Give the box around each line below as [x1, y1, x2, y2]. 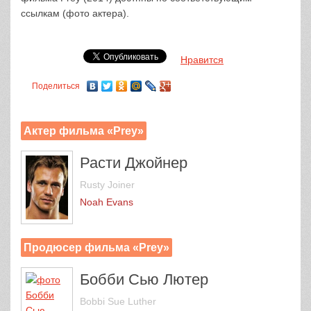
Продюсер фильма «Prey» [24, 241, 169, 253]
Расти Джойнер [80, 154, 187, 171]
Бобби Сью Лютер [80, 270, 208, 288]
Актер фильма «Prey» [24, 125, 144, 137]
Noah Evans [80, 196, 133, 208]
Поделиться [32, 81, 80, 92]
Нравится [180, 54, 224, 65]
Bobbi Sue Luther [80, 295, 156, 307]
